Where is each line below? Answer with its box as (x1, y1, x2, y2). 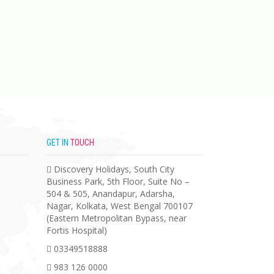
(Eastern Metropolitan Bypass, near (46, 212, 187, 224)
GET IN (46, 137, 70, 147)
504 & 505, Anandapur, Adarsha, (46, 187, 175, 199)
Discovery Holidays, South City (54, 163, 174, 175)
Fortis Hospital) (46, 224, 107, 236)
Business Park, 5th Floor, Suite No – (46, 175, 190, 187)
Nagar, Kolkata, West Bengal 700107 (46, 199, 193, 212)
